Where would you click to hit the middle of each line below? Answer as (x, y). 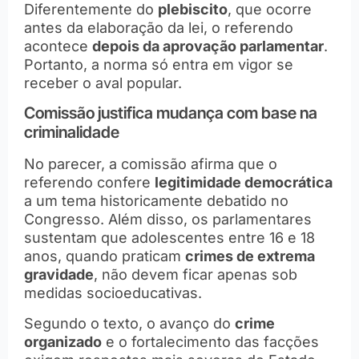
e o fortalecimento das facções (210, 341)
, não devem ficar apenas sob (196, 275)
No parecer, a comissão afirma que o (151, 164)
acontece (58, 46)
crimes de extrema (250, 256)
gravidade (59, 275)
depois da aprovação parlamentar (208, 46)
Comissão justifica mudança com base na (171, 113)
